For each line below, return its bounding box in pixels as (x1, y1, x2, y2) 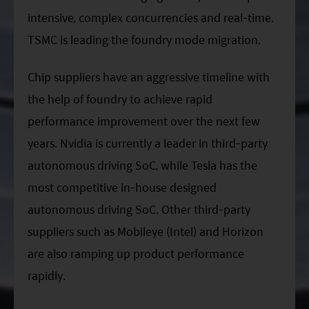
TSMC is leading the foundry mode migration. (28, 30, 261, 48)
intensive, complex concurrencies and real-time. (28, 8, 274, 26)
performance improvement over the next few (28, 112, 260, 130)
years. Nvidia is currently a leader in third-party (28, 134, 268, 152)
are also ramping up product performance (28, 245, 244, 263)
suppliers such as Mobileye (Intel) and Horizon (28, 223, 263, 241)
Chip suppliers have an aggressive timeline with (28, 68, 270, 86)
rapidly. (28, 267, 66, 285)
